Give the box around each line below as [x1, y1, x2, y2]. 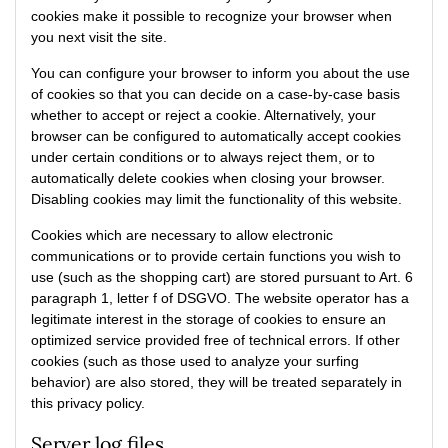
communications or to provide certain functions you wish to [31, 248, 401, 264]
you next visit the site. [31, 29, 167, 45]
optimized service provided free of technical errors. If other [31, 332, 400, 348]
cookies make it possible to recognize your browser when [31, 8, 392, 24]
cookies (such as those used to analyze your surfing [31, 353, 359, 369]
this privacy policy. [31, 395, 145, 411]
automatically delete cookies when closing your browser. [31, 170, 385, 186]
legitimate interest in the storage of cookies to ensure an [31, 311, 386, 327]
